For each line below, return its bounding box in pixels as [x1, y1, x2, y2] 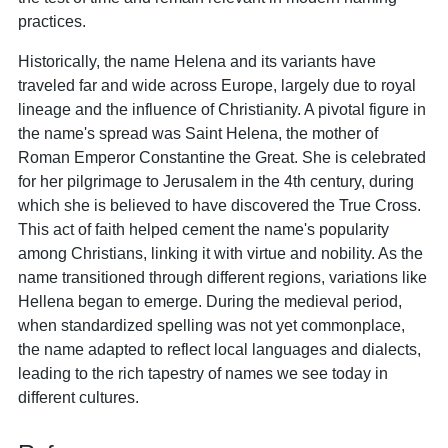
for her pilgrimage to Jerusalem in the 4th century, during [18, 172, 414, 190]
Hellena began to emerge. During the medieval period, [18, 292, 402, 310]
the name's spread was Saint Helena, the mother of [18, 124, 378, 142]
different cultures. [18, 388, 139, 406]
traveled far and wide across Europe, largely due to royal [18, 76, 416, 94]
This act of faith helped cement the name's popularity [18, 220, 389, 238]
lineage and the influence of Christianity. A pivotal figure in [18, 100, 426, 118]
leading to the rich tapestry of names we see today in [18, 364, 388, 382]
